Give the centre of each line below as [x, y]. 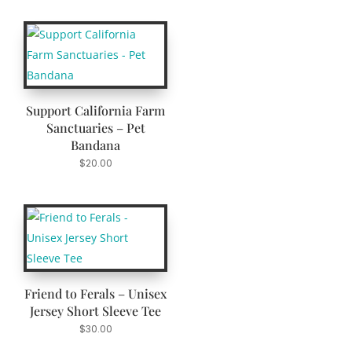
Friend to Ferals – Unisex [96, 294]
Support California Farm [96, 111]
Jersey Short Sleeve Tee [96, 311]
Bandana [96, 145]
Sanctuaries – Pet [95, 128]
